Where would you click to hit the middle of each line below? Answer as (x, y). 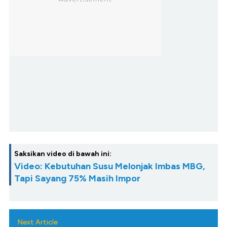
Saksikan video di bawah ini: (63, 154)
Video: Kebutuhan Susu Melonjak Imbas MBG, (110, 166)
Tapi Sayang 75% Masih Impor (77, 179)
